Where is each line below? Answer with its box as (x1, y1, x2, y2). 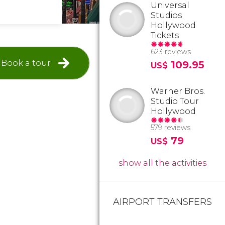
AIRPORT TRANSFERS (113, 196, 212, 207)
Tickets (151, 31, 179, 40)
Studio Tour (151, 96, 199, 106)
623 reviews (151, 47, 191, 56)
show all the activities (118, 158, 206, 168)
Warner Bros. (151, 86, 205, 96)
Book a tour (1, 58, 51, 68)
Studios (151, 11, 182, 20)
